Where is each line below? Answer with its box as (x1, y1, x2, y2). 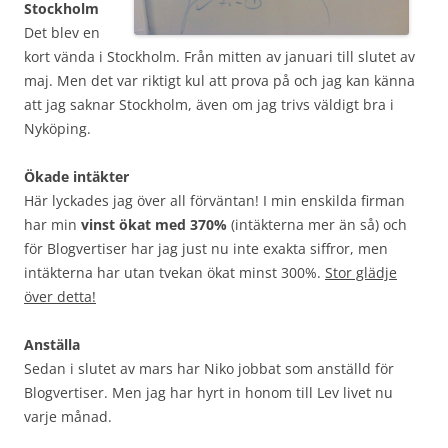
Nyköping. (24, 119, 91, 138)
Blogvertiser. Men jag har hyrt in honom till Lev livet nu (24, 383, 393, 402)
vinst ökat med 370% (81, 215, 227, 234)
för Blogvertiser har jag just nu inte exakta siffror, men (24, 239, 388, 258)
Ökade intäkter (24, 167, 129, 186)
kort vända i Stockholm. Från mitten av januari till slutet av (24, 47, 415, 66)
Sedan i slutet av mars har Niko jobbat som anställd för (24, 359, 394, 378)
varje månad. (24, 407, 112, 426)
